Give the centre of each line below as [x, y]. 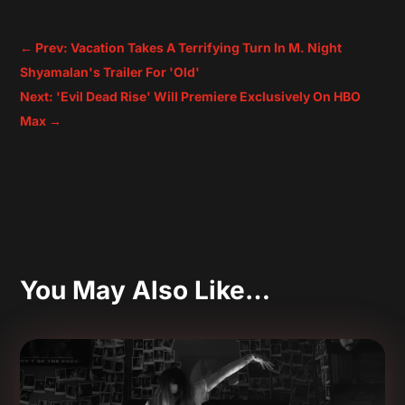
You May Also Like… [146, 291]
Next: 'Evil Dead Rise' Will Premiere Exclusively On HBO [191, 97]
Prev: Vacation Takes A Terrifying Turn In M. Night [189, 48]
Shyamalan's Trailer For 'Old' [110, 72]
